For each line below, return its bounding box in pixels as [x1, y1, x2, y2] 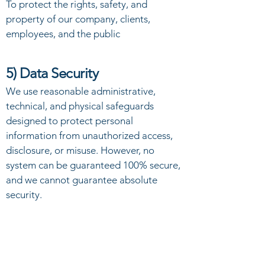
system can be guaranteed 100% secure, [6, 159, 180, 171]
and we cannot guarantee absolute [6, 174, 157, 186]
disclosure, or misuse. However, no [6, 144, 154, 156]
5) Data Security [6, 64, 99, 82]
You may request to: [6, 246, 92, 258]
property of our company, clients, [6, 13, 150, 25]
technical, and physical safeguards [6, 100, 154, 112]
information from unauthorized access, [6, 130, 173, 141]
